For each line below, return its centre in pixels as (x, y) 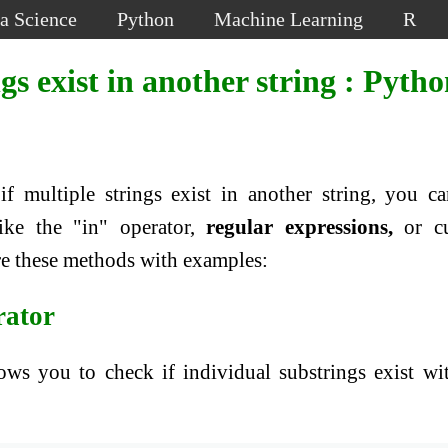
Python (145, 19)
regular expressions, (299, 227)
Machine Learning (288, 19)
